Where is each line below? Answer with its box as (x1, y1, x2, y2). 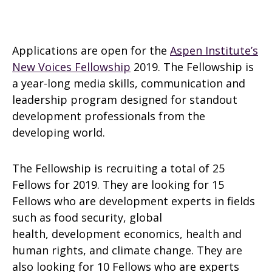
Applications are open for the (12, 43, 170, 58)
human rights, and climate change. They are (12, 243, 242, 257)
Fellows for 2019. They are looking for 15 (12, 177, 224, 192)
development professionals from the (12, 109, 205, 123)
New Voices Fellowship (12, 59, 131, 74)
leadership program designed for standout (12, 92, 237, 107)
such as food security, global (12, 210, 162, 225)
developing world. (12, 125, 105, 140)
